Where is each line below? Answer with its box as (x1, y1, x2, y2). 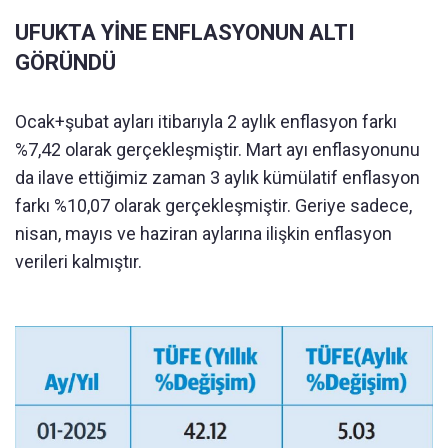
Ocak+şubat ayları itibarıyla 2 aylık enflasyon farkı (15, 111, 397, 132)
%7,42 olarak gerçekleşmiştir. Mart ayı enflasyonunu (15, 139, 420, 160)
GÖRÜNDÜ (15, 50, 116, 75)
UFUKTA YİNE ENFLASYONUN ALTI (15, 20, 355, 45)
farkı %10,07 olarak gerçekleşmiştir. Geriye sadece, (15, 195, 412, 216)
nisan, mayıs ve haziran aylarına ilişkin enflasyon (15, 223, 392, 244)
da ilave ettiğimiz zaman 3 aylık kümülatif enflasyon (15, 167, 420, 188)
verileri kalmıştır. (15, 251, 142, 272)
